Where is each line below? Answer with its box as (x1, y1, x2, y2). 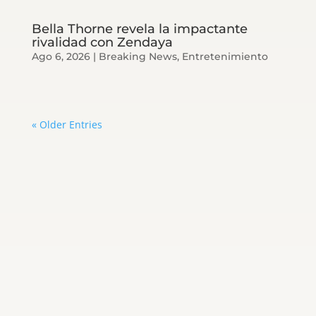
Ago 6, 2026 (31, 49, 90, 63)
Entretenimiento (181, 49, 268, 63)
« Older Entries (31, 117, 102, 131)
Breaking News (98, 49, 177, 63)
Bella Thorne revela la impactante (31, 20, 248, 37)
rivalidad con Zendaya (31, 34, 173, 50)
